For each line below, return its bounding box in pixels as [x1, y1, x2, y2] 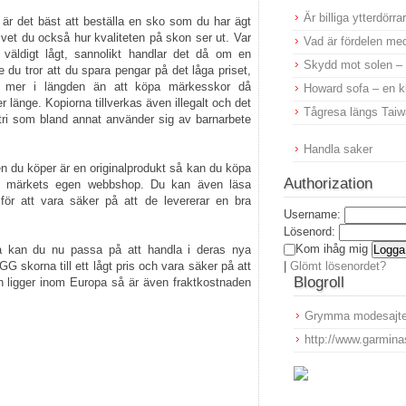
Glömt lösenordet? [290, 259, 386, 274]
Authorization [284, 175, 372, 192]
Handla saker [304, 142, 372, 156]
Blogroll [294, 274, 344, 292]
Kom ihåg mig [295, 242, 368, 256]
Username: [284, 208, 341, 221]
